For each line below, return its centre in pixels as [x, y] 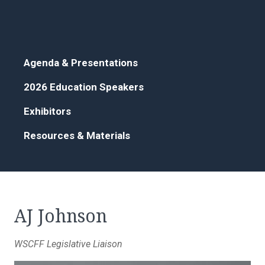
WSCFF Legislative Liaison [68, 244]
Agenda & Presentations [81, 63]
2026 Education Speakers [84, 87]
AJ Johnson [61, 216]
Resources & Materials [77, 136]
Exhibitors [47, 112]
